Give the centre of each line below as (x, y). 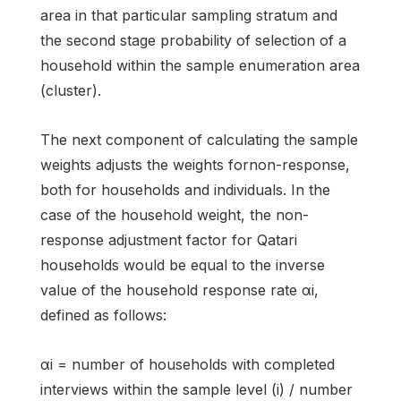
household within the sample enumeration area (200, 65)
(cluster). (71, 90)
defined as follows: (103, 315)
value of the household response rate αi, (179, 290)
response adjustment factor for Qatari (169, 239)
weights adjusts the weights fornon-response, (195, 164)
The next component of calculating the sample (199, 139)
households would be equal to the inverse (183, 264)
